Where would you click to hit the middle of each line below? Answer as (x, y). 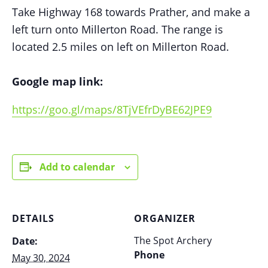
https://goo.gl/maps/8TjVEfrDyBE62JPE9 (112, 109)
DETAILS (33, 218)
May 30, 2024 (41, 258)
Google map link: (57, 81)
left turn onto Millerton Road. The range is (118, 29)
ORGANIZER (165, 218)
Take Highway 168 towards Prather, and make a (131, 12)
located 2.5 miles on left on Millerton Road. (121, 47)
